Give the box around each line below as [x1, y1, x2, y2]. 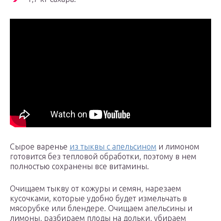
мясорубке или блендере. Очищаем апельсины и [10, 204, 192, 213]
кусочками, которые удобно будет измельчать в [10, 194, 187, 203]
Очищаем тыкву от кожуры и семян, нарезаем [10, 184, 181, 193]
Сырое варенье [10, 142, 70, 151]
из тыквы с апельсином [70, 142, 156, 151]
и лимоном [156, 142, 199, 151]
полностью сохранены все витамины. [10, 162, 149, 171]
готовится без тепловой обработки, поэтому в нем [10, 152, 196, 161]
